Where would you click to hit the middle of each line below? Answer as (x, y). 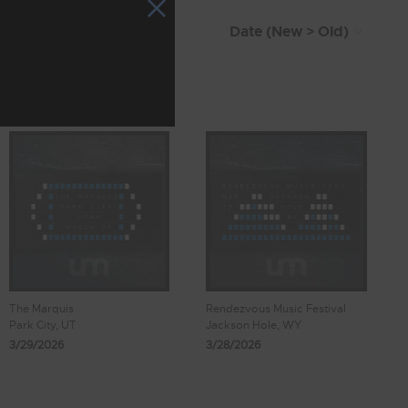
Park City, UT (42, 326)
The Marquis (41, 309)
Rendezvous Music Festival (276, 309)
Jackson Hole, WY (254, 326)
